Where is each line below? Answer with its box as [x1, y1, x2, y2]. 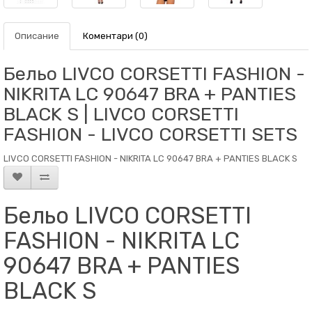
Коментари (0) [83, 31, 148, 41]
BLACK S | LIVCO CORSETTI [3, 103, 239, 125]
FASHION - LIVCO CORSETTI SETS [3, 123, 297, 146]
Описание [15, 31, 59, 41]
